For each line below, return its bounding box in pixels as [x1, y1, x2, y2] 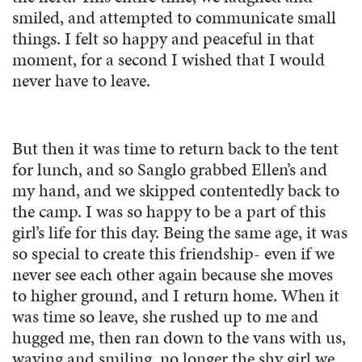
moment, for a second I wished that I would [12, 47, 325, 73]
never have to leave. [12, 68, 150, 94]
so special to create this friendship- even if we [12, 241, 335, 267]
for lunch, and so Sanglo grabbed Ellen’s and [12, 157, 327, 183]
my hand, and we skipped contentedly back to [12, 178, 339, 204]
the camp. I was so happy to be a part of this [12, 199, 326, 225]
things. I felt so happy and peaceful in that [12, 26, 314, 52]
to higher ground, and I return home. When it [12, 283, 339, 309]
